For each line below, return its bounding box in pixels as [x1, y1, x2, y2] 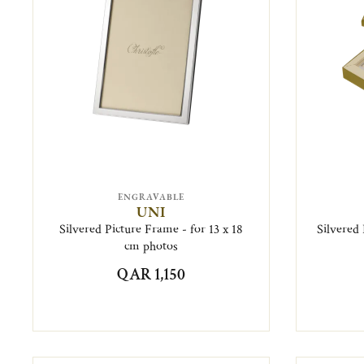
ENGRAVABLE [118, 191, 185, 203]
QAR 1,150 [117, 263, 186, 285]
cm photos [124, 237, 179, 255]
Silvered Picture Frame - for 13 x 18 [59, 220, 244, 238]
